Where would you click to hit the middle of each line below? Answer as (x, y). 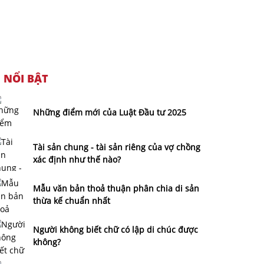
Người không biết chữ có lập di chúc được (115, 230)
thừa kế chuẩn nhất (72, 201)
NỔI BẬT (26, 79)
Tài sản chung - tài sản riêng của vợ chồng (117, 147)
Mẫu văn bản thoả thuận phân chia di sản (116, 189)
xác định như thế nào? (77, 160)
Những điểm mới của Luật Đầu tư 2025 (110, 112)
